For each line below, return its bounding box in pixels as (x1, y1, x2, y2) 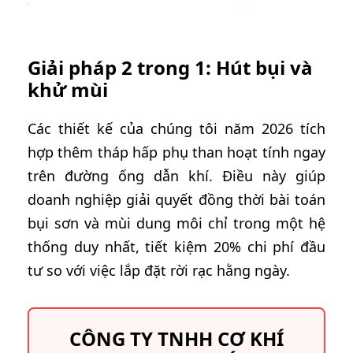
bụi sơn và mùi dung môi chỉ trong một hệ (28, 214, 325, 232)
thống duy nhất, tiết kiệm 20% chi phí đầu (28, 237, 325, 256)
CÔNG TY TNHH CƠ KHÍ (69, 325, 284, 351)
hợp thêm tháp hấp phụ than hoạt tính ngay (28, 143, 325, 162)
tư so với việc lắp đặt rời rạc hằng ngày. (28, 261, 290, 280)
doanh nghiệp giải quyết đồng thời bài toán (28, 190, 325, 209)
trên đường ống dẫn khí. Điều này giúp (28, 166, 325, 185)
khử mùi (28, 76, 108, 102)
